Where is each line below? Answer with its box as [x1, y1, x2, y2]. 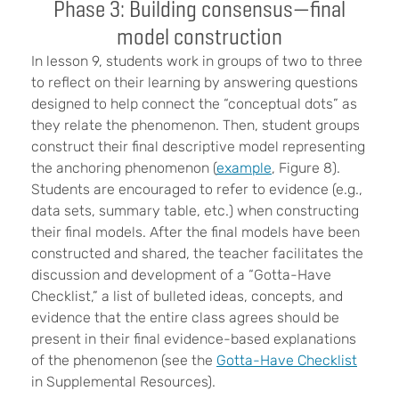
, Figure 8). [272, 159, 340, 176]
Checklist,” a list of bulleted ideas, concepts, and [31, 287, 343, 305]
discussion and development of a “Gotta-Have [31, 265, 331, 283]
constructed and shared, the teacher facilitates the [31, 244, 363, 262]
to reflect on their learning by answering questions [31, 73, 358, 91]
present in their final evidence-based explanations [31, 330, 356, 347]
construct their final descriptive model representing [31, 137, 365, 155]
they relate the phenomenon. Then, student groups [31, 116, 360, 134]
